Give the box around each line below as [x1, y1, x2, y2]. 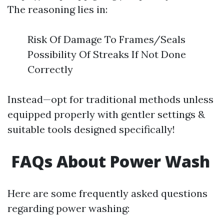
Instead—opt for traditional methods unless [7, 93, 213, 105]
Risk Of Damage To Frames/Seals [27, 33, 185, 45]
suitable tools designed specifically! [7, 123, 175, 135]
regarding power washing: [7, 202, 129, 214]
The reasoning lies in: [7, 3, 107, 15]
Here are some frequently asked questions [7, 187, 207, 199]
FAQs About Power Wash [7, 150, 210, 172]
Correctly [27, 63, 73, 75]
